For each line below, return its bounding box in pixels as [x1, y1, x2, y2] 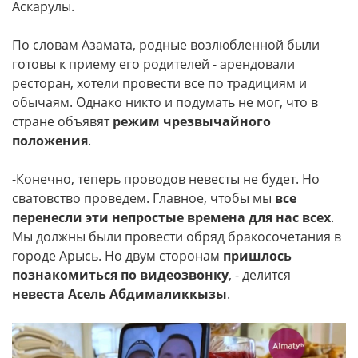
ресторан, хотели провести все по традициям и [12, 74, 307, 92]
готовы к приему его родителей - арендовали [12, 55, 295, 73]
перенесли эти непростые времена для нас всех [12, 209, 331, 226]
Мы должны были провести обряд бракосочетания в [12, 228, 341, 245]
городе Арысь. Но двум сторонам [12, 247, 223, 265]
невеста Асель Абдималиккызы [12, 285, 227, 303]
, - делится [229, 266, 291, 284]
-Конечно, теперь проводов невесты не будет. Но [12, 170, 320, 188]
